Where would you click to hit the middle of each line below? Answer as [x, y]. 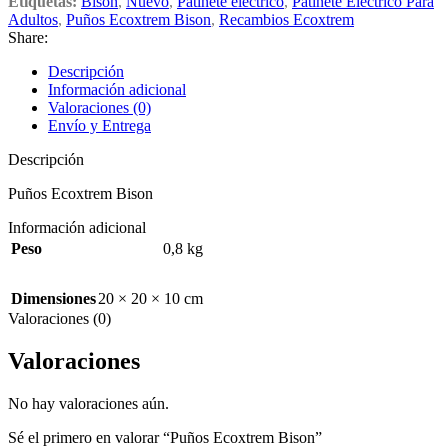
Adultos [33, 20]
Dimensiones [53, 299]
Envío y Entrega [99, 126]
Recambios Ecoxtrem [286, 20]
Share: [28, 38]
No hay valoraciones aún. [88, 404]
